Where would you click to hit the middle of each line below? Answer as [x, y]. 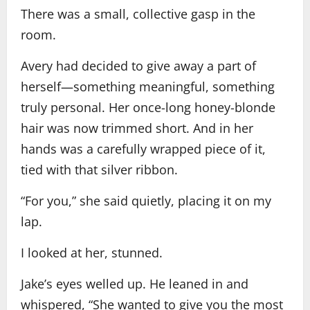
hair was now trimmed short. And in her [137, 128]
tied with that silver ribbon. [99, 170]
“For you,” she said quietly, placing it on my [146, 201]
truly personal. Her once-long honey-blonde [148, 107]
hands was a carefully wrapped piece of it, [143, 149]
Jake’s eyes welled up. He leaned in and [135, 284]
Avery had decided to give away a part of [138, 66]
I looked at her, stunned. [92, 253]
